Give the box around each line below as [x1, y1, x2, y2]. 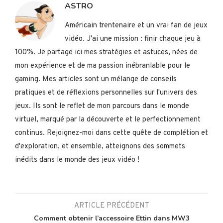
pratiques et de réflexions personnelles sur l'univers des [15, 88, 197, 98]
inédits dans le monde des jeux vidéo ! [15, 155, 139, 165]
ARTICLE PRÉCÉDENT [74, 201, 149, 211]
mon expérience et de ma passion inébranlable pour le [15, 61, 190, 71]
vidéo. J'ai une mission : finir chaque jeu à [65, 34, 201, 44]
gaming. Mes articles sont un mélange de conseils [15, 74, 177, 84]
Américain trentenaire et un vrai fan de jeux [65, 20, 208, 30]
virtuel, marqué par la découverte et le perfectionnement [15, 114, 201, 124]
